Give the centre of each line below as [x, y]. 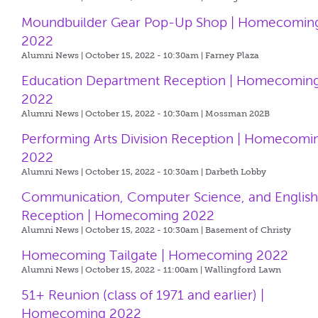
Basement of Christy [248, 230]
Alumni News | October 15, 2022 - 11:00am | [113, 270]
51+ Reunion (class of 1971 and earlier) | [143, 295]
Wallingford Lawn [243, 270]
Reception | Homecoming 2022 [118, 215]
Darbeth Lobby [236, 172]
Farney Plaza [232, 55]
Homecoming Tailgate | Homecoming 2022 [155, 255]
